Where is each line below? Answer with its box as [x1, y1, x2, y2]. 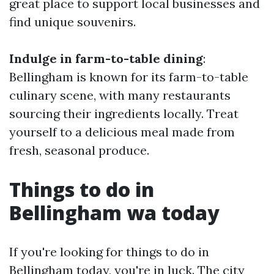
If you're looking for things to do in [9, 244, 209, 259]
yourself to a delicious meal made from [9, 124, 235, 139]
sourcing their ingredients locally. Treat [9, 106, 239, 121]
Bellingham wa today [9, 199, 220, 226]
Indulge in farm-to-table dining [9, 51, 203, 66]
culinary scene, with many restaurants [9, 87, 231, 103]
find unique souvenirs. [9, 14, 136, 29]
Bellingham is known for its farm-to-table [9, 69, 248, 84]
